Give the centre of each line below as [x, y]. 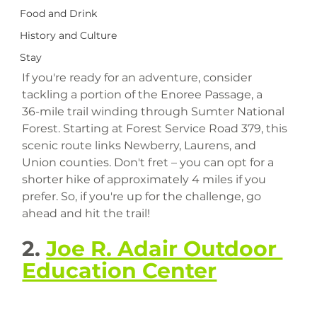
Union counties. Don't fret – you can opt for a [150, 162]
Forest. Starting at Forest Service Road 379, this [156, 128]
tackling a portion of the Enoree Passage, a [144, 94]
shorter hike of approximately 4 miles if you [146, 179]
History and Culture [69, 35]
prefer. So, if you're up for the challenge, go [143, 196]
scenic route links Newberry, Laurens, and [141, 145]
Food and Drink [59, 13]
